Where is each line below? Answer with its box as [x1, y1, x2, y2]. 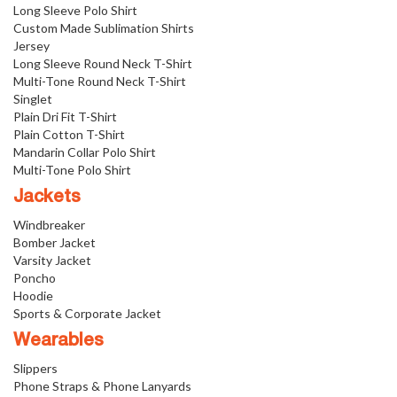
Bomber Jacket [13, 235, 96, 251]
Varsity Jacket [13, 253, 91, 269]
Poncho [13, 270, 56, 286]
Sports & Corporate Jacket [13, 306, 161, 322]
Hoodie [13, 288, 53, 304]
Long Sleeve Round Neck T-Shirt [13, 56, 192, 72]
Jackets [13, 190, 81, 206]
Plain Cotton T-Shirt [13, 127, 125, 143]
